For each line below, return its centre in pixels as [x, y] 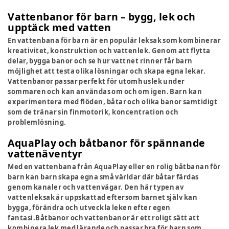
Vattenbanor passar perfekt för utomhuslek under [96, 81]
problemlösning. [37, 122]
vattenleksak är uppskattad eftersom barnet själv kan [103, 197]
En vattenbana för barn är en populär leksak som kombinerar [114, 40]
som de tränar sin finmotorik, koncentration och [93, 112]
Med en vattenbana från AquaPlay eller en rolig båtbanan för [114, 166]
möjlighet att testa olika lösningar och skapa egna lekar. [107, 71]
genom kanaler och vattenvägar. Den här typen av [96, 187]
